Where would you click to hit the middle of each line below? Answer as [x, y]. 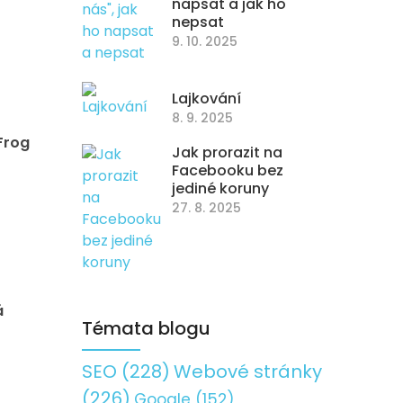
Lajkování [206, 99]
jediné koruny [220, 188]
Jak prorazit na [227, 152]
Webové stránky [248, 372]
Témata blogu [146, 328]
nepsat [198, 22]
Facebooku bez [228, 170]
